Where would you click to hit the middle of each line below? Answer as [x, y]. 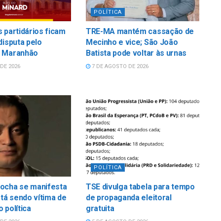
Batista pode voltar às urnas [136, 53]
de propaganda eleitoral [129, 197]
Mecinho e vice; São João [132, 42]
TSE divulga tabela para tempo [140, 186]
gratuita [100, 208]
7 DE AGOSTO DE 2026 [119, 67]
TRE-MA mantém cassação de [140, 32]
